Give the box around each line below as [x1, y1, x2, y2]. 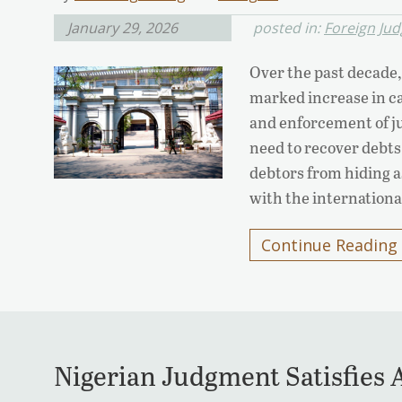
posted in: [253, 18, 324, 39]
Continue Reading [261, 234, 398, 257]
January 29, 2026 [67, 18, 178, 39]
